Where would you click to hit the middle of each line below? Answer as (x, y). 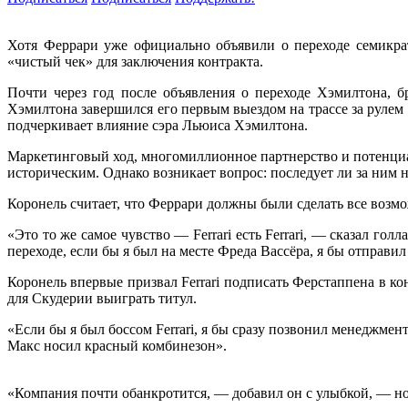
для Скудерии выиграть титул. (106, 299)
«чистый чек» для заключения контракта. (139, 62)
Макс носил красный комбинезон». (121, 346)
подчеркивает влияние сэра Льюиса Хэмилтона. (161, 126)
